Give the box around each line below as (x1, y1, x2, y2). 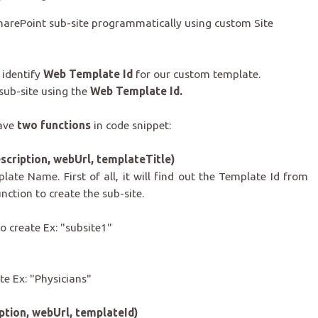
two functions (17, 119, 91, 132)
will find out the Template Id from (133, 170, 309, 183)
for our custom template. (133, 67, 261, 81)
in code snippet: (91, 119, 171, 132)
